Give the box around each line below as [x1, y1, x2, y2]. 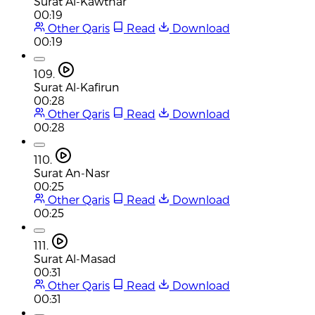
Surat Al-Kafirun [34, 79, 120, 94]
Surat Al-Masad [34, 251, 116, 265]
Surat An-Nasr [34, 165, 110, 179]
